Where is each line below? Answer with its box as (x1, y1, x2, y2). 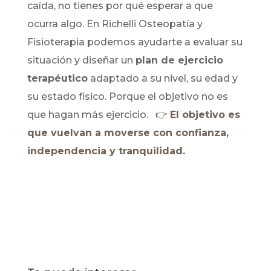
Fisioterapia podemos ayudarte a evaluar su (27, 36, 243, 48)
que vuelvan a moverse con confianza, (27, 127, 229, 139)
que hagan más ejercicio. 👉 (27, 109, 170, 121)
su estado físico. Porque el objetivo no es (27, 91, 228, 103)
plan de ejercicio (135, 54, 223, 67)
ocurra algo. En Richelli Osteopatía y (27, 18, 203, 30)
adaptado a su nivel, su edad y (87, 73, 238, 85)
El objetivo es (169, 109, 240, 121)
